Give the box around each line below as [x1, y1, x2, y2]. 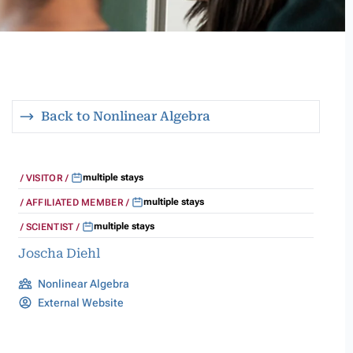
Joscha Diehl [18, 246, 100, 261]
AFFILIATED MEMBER [25, 197, 124, 208]
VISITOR [25, 173, 63, 184]
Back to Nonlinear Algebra [41, 109, 210, 124]
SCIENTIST [25, 221, 74, 232]
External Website [37, 296, 124, 309]
